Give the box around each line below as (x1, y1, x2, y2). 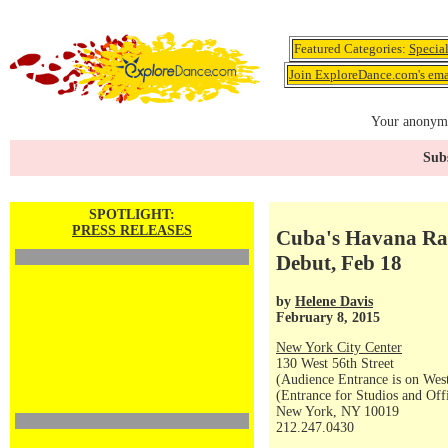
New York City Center (276, 340, 402, 355)
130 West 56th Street (276, 356, 394, 371)
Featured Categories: (293, 41, 409, 56)
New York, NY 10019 (276, 404, 399, 419)
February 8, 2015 (276, 309, 380, 325)
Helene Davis (295, 293, 373, 309)
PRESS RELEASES (72, 223, 192, 238)
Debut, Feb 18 (276, 251, 402, 276)
